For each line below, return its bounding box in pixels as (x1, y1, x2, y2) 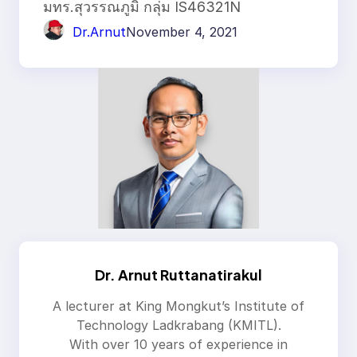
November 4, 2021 (126, 23, 237, 40)
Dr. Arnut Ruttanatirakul (95, 265, 262, 284)
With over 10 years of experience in (69, 336, 288, 353)
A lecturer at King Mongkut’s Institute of (53, 298, 304, 315)
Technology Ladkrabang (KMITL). (76, 317, 281, 334)
